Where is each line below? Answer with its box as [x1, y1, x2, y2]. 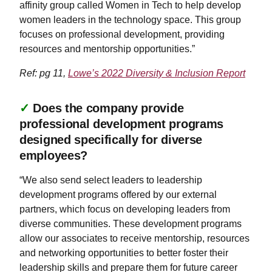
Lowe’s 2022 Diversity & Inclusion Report [68, 67, 245, 78]
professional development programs [19, 117, 224, 131]
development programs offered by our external [19, 189, 217, 200]
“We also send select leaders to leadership [19, 174, 202, 185]
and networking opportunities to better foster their [19, 247, 228, 258]
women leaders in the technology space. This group [19, 14, 241, 25]
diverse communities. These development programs [19, 218, 242, 229]
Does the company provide [33, 101, 184, 115]
